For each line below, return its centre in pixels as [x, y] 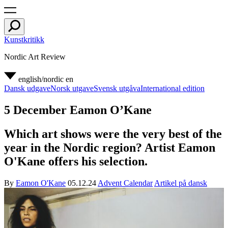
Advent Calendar [125, 183]
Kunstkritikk [24, 39]
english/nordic [41, 79]
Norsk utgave [72, 88]
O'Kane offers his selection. [76, 161]
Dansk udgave [27, 88]
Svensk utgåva [117, 88]
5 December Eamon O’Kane [78, 110]
